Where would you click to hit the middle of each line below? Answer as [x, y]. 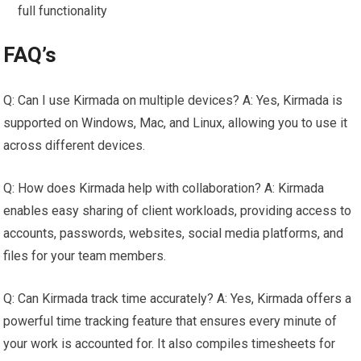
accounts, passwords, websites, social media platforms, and [174, 233]
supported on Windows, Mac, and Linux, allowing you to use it [176, 122]
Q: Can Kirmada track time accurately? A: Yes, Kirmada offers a [178, 298]
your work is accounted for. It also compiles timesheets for [170, 343]
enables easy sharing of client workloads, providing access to [178, 210]
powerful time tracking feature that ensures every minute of [170, 321]
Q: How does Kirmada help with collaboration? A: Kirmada [164, 188]
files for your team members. [85, 255]
